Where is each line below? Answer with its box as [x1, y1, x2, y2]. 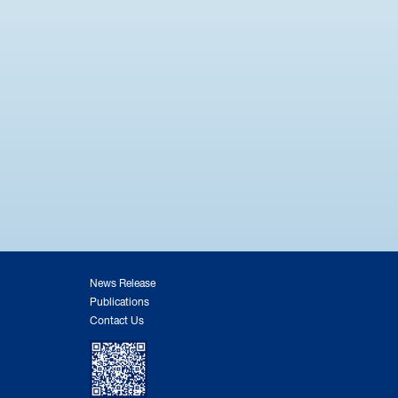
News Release [90, 271, 155, 291]
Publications [90, 290, 149, 310]
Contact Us [90, 308, 144, 329]
